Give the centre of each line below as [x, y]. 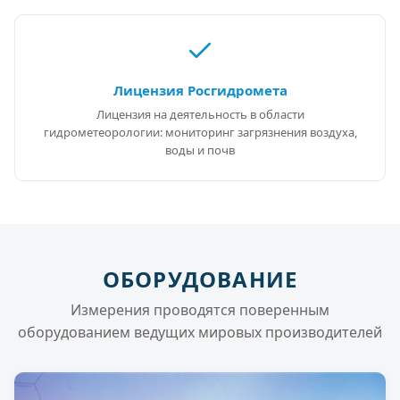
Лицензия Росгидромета [200, 91]
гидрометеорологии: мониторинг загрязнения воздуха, [200, 133]
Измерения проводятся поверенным [200, 310]
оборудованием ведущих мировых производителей [200, 333]
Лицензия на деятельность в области [200, 115]
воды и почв [200, 150]
